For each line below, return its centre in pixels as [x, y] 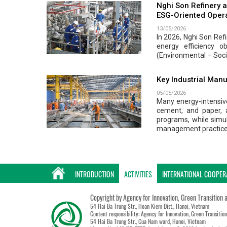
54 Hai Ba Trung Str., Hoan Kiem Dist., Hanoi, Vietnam [150, 208]
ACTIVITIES [138, 176]
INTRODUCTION [94, 176]
